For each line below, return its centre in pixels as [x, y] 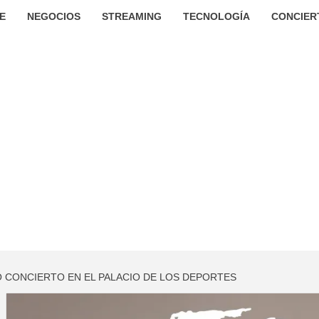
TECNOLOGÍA [216, 16]
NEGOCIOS [53, 16]
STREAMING [131, 16]
